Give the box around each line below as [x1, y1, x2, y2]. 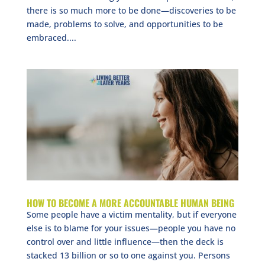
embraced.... [26, 32, 76, 44]
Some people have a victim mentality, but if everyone [26, 208, 237, 220]
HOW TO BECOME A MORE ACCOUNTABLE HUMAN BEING [26, 195, 234, 210]
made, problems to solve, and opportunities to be [26, 18, 223, 30]
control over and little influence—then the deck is [26, 235, 224, 247]
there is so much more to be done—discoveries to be [26, 5, 236, 17]
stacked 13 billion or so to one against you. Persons [26, 249, 230, 261]
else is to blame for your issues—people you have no [26, 222, 235, 234]
